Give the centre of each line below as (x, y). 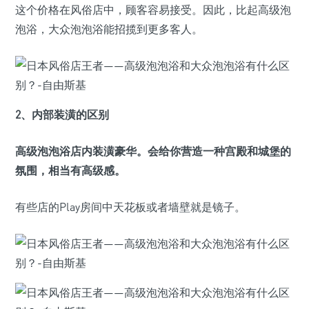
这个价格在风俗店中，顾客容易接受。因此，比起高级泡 (153, 10)
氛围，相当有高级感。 (70, 170)
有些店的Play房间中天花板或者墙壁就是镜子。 (130, 207)
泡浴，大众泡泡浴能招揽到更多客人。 (109, 29)
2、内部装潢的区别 (62, 114)
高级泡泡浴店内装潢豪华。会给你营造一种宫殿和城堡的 (153, 151)
